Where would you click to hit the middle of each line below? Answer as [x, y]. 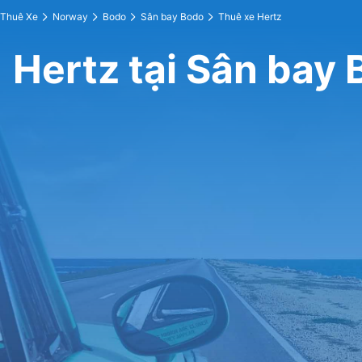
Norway [70, 17]
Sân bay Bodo [172, 17]
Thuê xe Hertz [250, 17]
